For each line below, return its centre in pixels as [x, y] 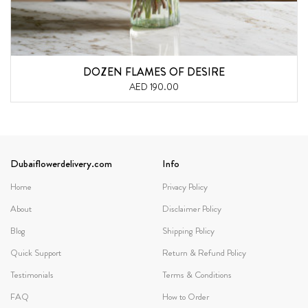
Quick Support [36, 253]
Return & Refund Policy [204, 253]
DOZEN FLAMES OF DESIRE [154, 72]
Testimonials [32, 275]
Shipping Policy [188, 231]
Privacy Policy [185, 187]
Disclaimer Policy [192, 209]
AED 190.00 [154, 87]
